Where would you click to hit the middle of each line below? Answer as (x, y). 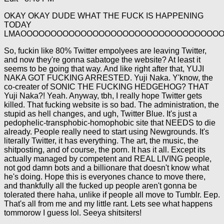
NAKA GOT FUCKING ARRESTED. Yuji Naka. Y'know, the (108, 78)
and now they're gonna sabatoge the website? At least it (102, 60)
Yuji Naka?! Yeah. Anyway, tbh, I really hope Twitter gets (103, 96)
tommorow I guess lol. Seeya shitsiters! (73, 213)
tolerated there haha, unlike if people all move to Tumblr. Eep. (112, 195)
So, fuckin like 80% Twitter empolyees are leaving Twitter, (105, 51)
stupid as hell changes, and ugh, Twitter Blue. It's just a (100, 114)
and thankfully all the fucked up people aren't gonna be (100, 186)
